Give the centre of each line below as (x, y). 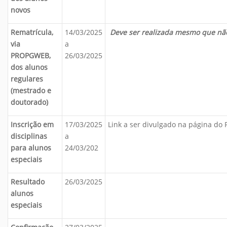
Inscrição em (32, 124)
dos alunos (29, 67)
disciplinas (29, 136)
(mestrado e (31, 90)
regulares (27, 79)
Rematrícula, (32, 32)
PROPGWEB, (31, 55)
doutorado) (29, 102)
